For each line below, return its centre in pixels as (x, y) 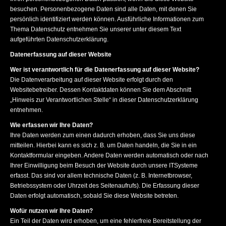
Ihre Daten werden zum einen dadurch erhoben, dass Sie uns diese (103, 135)
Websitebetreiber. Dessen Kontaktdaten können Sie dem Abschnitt (101, 90)
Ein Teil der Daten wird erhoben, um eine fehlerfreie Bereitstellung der (106, 221)
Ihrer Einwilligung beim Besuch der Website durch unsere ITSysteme (104, 165)
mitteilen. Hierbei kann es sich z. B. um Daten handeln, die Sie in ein (103, 145)
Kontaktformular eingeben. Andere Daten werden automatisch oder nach (109, 155)
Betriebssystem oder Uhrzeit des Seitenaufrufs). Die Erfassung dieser (105, 186)
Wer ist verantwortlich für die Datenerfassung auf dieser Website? (105, 70)
